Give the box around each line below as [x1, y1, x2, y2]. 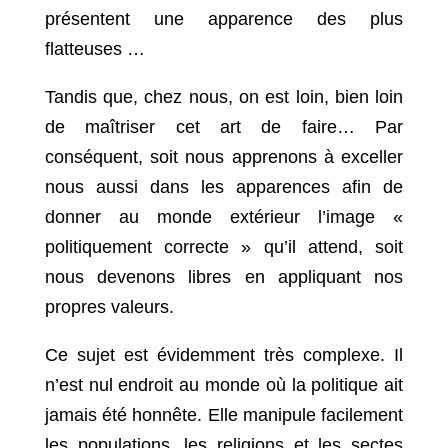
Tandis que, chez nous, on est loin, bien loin [44, 87, 404, 108]
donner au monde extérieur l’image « [44, 207, 404, 228]
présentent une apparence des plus [44, 9, 404, 30]
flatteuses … [44, 39, 145, 60]
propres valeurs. [44, 297, 174, 318]
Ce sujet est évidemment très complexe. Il [44, 345, 404, 366]
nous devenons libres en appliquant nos [44, 267, 404, 288]
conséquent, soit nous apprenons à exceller [44, 147, 404, 168]
